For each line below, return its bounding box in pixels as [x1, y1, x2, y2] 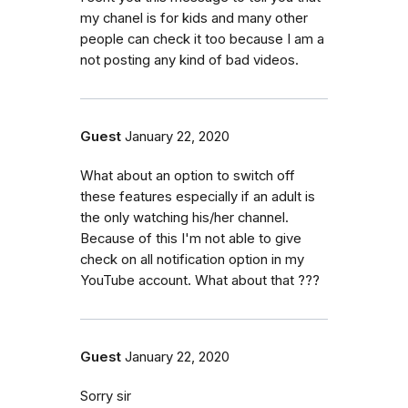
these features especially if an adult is [80, 188, 315, 205]
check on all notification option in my [80, 250, 304, 268]
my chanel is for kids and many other [80, 9, 308, 26]
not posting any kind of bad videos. [80, 51, 299, 68]
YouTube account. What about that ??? [80, 271, 320, 289]
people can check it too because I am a [80, 30, 324, 47]
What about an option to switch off [80, 167, 295, 184]
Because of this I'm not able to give [80, 229, 301, 247]
